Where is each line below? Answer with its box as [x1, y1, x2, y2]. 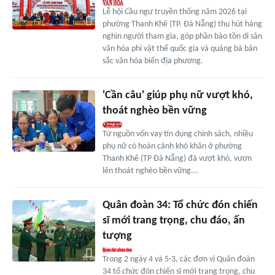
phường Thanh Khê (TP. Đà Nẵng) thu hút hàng [102, 19, 262, 29]
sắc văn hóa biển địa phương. [102, 56, 203, 66]
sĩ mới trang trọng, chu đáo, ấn [102, 214, 245, 227]
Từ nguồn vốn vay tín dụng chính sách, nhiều [102, 129, 253, 139]
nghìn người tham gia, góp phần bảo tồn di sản [102, 31, 262, 41]
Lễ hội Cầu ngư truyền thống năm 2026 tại [102, 7, 247, 17]
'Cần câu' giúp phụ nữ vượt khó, [102, 89, 253, 101]
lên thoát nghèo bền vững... [102, 166, 198, 176]
